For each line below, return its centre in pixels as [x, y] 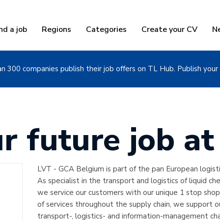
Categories [106, 29]
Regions [56, 29]
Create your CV [169, 29]
